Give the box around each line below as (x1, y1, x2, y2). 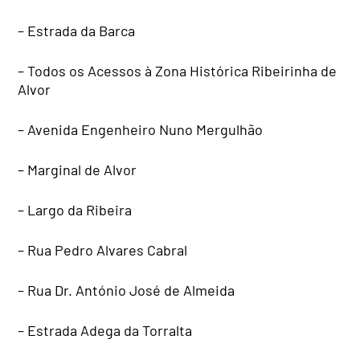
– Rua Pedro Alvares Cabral (18, 241, 188, 260)
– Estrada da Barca (18, 22, 136, 40)
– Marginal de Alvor (18, 161, 137, 179)
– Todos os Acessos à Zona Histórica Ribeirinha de (18, 62, 337, 80)
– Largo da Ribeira (18, 201, 133, 219)
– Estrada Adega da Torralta (18, 321, 193, 340)
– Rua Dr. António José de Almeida (18, 281, 235, 300)
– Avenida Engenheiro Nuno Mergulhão (18, 121, 264, 139)
